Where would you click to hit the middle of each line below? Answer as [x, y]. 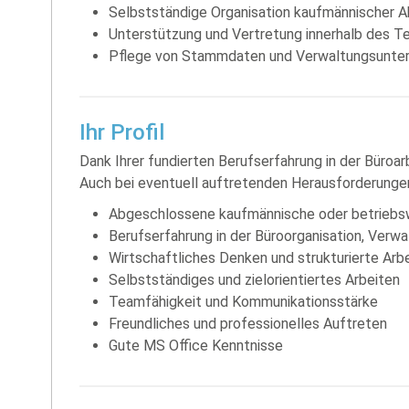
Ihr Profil [122, 132]
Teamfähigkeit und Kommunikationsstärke [243, 301]
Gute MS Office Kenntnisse [196, 345]
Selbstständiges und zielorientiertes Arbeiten [254, 279]
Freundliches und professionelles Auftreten [248, 323]
